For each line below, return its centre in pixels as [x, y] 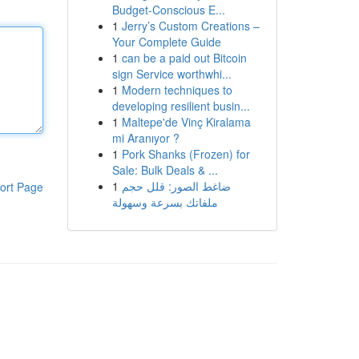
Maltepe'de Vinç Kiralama [186, 122]
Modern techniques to [177, 90]
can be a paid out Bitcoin [184, 58]
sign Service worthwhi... [171, 74]
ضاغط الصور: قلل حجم [176, 186]
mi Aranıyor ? [145, 138]
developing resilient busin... [181, 106]
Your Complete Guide [166, 42]
